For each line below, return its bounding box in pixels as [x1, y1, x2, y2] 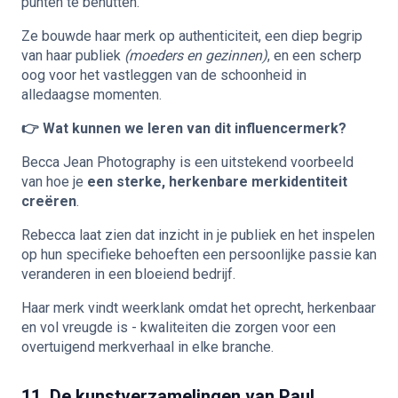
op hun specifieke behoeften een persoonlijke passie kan [21, 245, 377, 263]
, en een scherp [267, 46, 362, 64]
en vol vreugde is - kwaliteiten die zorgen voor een [21, 318, 336, 336]
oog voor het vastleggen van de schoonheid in [21, 66, 306, 84]
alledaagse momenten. [21, 85, 162, 103]
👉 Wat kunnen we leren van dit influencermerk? [21, 119, 346, 137]
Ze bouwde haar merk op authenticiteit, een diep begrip [21, 27, 362, 44]
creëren [21, 192, 76, 210]
